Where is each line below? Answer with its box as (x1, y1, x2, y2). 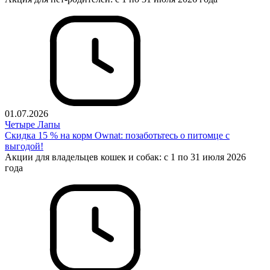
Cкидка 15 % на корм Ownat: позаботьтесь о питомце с (5, 130, 230, 141)
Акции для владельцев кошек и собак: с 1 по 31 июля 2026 (5, 152, 246, 163)
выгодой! (5, 141, 43, 152)
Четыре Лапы (5, 119, 60, 130)
